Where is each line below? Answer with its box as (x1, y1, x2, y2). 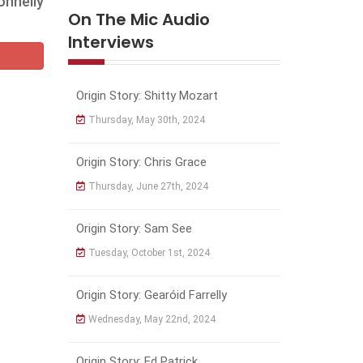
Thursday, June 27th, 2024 (88, 181, 208, 193)
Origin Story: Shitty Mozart (75, 88, 218, 104)
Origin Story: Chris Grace (75, 155, 207, 170)
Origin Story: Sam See (75, 221, 192, 237)
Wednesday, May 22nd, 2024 (88, 314, 216, 326)
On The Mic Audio (67, 8, 210, 32)
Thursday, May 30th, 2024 (88, 114, 205, 126)
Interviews (67, 31, 154, 54)
